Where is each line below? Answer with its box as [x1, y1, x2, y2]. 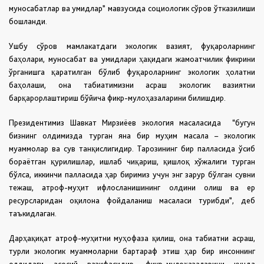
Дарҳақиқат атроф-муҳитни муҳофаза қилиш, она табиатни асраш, [9, 233, 255, 243]
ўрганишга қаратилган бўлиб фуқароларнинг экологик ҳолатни [9, 67, 255, 77]
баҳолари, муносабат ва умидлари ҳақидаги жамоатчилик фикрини [9, 54, 255, 64]
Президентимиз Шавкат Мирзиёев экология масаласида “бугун [9, 117, 255, 127]
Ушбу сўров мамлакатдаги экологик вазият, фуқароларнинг [9, 41, 255, 51]
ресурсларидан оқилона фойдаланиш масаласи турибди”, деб [9, 195, 255, 205]
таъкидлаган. [9, 208, 57, 218]
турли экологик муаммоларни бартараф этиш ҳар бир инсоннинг [9, 246, 255, 256]
